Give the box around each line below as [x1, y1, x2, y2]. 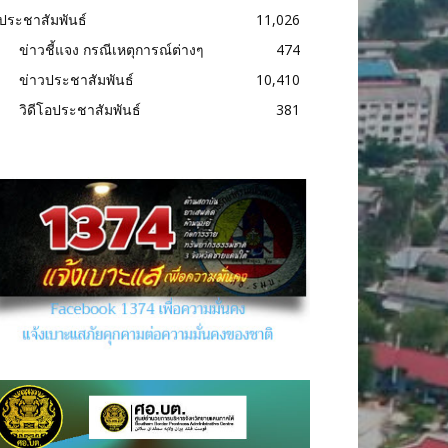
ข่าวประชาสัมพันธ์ [19, 70, 134, 89]
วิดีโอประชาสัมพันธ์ [19, 100, 141, 119]
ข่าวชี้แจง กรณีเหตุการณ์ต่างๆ [19, 40, 204, 59]
